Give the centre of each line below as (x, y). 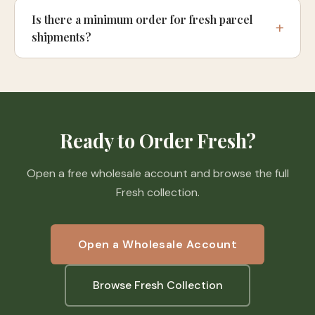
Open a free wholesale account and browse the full (157, 173)
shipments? (62, 37)
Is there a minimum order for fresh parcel (142, 19)
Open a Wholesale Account (157, 244)
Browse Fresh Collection (157, 285)
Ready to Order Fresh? (157, 141)
